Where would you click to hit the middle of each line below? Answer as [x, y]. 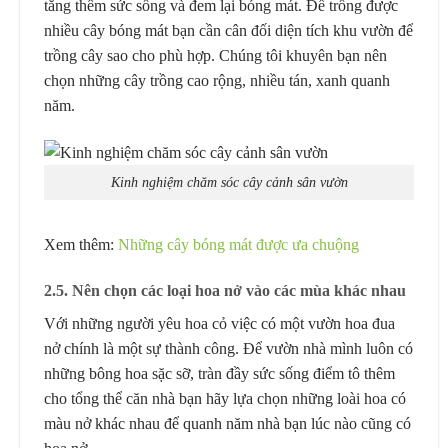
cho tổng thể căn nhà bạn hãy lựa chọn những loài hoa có [225, 398]
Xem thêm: [81, 244]
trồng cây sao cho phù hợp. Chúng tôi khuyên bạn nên [215, 55]
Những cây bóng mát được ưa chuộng [238, 244]
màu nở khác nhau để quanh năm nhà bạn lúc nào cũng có [227, 423]
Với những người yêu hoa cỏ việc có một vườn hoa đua [219, 323]
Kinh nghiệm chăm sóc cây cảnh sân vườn [229, 182]
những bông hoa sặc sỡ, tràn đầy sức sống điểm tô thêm [219, 373]
